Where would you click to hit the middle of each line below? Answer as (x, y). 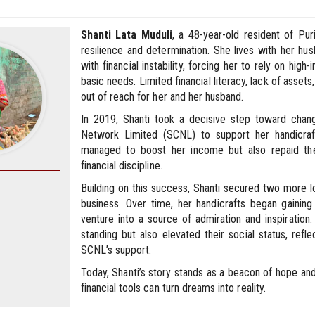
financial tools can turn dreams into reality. (173, 288)
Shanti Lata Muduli (126, 34)
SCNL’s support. (116, 250)
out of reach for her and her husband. (162, 96)
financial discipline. (121, 165)
